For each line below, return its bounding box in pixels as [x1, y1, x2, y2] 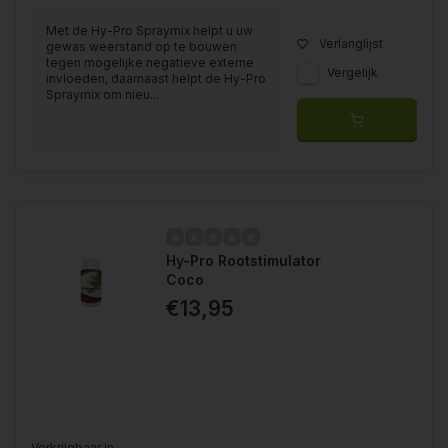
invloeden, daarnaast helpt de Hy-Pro [46, 71, 266, 87]
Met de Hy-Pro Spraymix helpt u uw [46, 23, 253, 39]
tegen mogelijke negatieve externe [46, 55, 254, 71]
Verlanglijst [319, 36, 383, 52]
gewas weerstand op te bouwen [46, 39, 237, 55]
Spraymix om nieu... [46, 87, 159, 103]
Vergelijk [327, 65, 378, 81]
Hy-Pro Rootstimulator [166, 252, 321, 270]
